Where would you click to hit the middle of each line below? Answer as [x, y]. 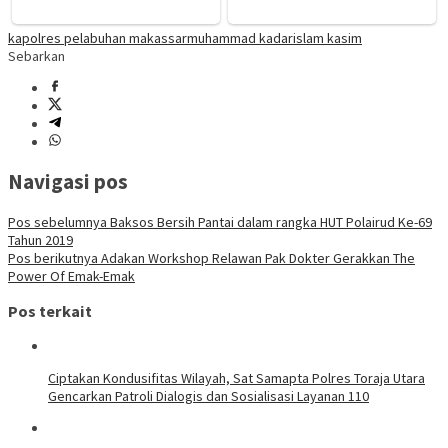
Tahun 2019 [40, 239]
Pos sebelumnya [57, 221]
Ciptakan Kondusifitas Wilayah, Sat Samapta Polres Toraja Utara [236, 378]
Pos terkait [50, 310]
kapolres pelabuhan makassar [97, 37]
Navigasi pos [68, 182]
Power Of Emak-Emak [71, 275]
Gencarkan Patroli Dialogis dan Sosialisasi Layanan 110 [208, 396]
